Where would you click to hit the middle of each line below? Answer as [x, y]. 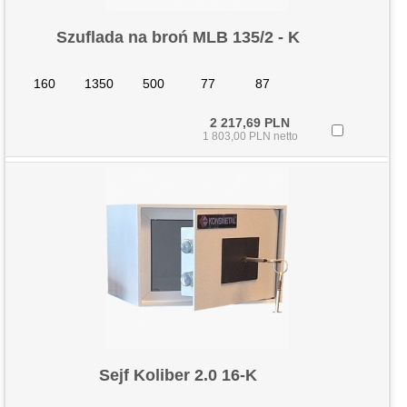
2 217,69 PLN [250, 123]
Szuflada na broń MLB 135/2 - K [179, 37]
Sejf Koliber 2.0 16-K [179, 375]
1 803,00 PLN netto [250, 136]
